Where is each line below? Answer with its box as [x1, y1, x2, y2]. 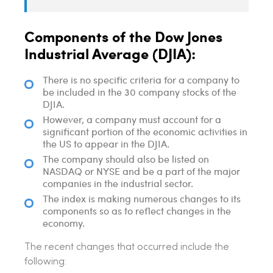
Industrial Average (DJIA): [24, 43, 196, 64]
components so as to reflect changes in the [43, 204, 231, 218]
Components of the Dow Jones [24, 26, 222, 47]
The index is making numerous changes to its [43, 192, 241, 205]
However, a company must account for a [43, 113, 221, 126]
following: [24, 257, 66, 268]
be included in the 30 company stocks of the [43, 85, 236, 99]
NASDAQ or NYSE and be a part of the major [43, 165, 240, 178]
